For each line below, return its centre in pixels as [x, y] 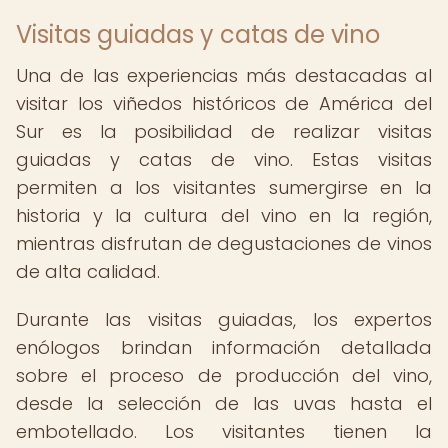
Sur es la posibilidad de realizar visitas [224, 131]
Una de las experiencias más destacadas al [224, 75]
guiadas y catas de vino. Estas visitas [224, 159]
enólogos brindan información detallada [224, 347]
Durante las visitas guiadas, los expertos [224, 319]
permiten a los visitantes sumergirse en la [224, 187]
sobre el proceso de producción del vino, [224, 375]
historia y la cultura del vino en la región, [224, 215]
